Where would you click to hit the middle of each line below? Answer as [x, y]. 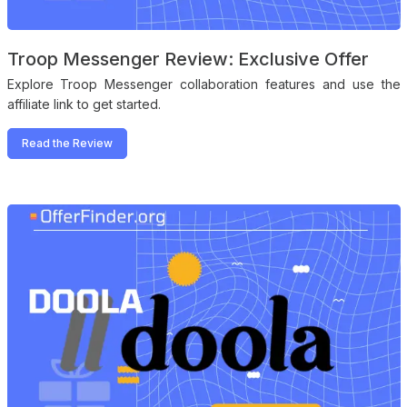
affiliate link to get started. [84, 104]
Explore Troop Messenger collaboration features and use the [203, 84]
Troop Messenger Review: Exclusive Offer [188, 60]
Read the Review [67, 144]
